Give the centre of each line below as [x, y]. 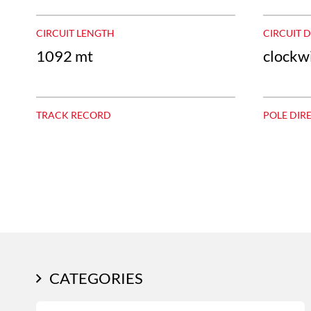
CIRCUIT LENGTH [75, 33]
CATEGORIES [96, 278]
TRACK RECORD [74, 115]
